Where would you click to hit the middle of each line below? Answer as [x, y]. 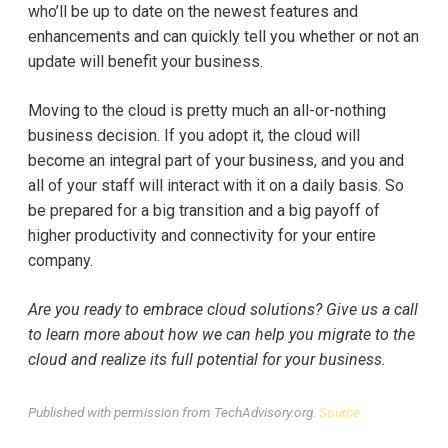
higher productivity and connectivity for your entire [202, 236]
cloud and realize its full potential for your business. [207, 360]
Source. [341, 412]
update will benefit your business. [145, 62]
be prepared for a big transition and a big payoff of [204, 211]
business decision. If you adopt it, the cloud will [194, 136]
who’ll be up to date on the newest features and [193, 12]
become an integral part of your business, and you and [216, 161]
